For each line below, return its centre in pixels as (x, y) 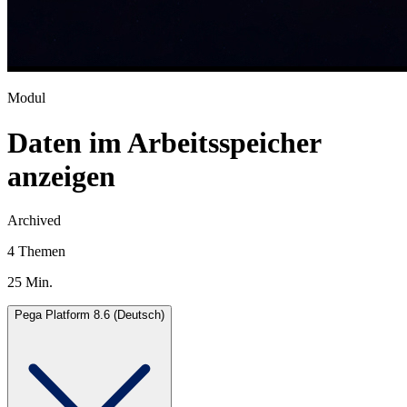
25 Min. (30, 282)
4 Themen (36, 251)
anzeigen (61, 176)
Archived (34, 220)
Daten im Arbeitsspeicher (164, 142)
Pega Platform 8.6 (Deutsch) (89, 314)
